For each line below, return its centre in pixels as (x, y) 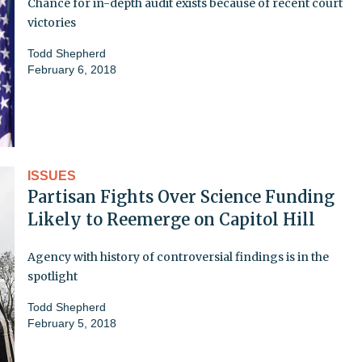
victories (52, 22)
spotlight (53, 276)
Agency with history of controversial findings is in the (178, 257)
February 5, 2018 (72, 323)
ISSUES (52, 175)
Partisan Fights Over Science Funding (181, 196)
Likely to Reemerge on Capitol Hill (171, 219)
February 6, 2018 (72, 69)
